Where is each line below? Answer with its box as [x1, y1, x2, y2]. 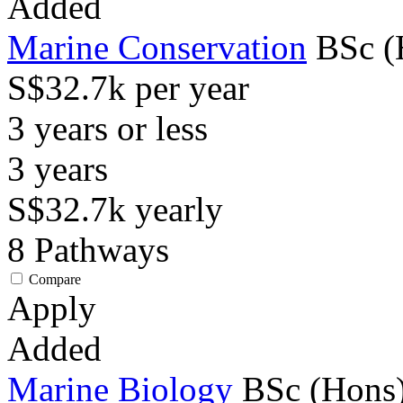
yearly [135, 190, 223, 228]
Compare [29, 272, 81, 287]
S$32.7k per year [7, 68, 249, 107]
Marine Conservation [7, 28, 307, 67]
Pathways [34, 230, 169, 269]
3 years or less [7, 109, 208, 148]
